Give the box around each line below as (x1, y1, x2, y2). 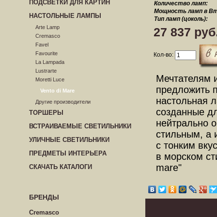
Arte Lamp (35, 24, 60, 30)
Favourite (35, 50, 58, 56)
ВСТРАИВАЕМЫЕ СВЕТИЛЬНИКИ (29, 123, 131, 130)
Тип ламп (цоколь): (154, 15, 208, 22)
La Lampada (35, 59, 64, 65)
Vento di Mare (40, 88, 75, 93)
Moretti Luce (35, 77, 64, 82)
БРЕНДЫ (29, 193, 59, 201)
